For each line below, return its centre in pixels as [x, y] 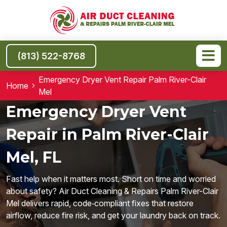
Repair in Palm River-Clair [107, 135]
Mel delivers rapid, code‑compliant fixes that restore [100, 203]
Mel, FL [34, 157]
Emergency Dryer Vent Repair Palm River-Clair [122, 80]
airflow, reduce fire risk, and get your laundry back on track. [113, 215]
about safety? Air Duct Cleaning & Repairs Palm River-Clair [112, 191]
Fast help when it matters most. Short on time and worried [111, 179]
